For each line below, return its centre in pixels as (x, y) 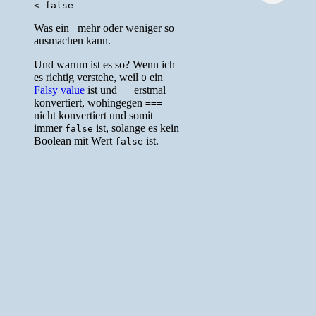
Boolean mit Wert (74, 140)
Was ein (53, 28)
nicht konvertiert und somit (93, 115)
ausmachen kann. (72, 40)
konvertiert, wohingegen (90, 102)
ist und (102, 90)
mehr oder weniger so (126, 28)
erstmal (148, 90)
